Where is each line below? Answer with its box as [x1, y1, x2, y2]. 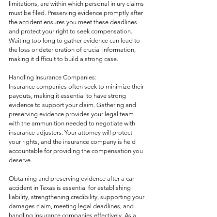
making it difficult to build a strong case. [9, 55, 118, 62]
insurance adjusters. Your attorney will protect [9, 129, 134, 136]
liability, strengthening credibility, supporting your [9, 193, 146, 201]
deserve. [9, 156, 32, 164]
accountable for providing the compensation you [9, 147, 144, 155]
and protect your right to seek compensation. [9, 28, 134, 35]
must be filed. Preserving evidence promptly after [9, 9, 144, 16]
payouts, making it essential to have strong [9, 92, 127, 99]
